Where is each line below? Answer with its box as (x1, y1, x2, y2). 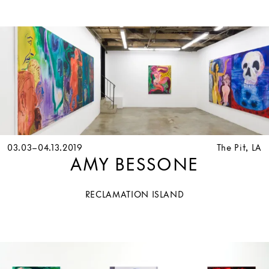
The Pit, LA (216, 142, 262, 153)
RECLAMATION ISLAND (85, 189, 184, 200)
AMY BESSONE (70, 154, 199, 175)
